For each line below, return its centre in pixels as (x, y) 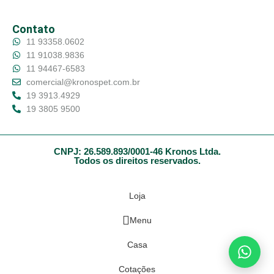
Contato (34, 29)
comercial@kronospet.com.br (83, 82)
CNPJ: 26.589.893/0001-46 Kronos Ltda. (137, 152)
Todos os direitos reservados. (137, 161)
